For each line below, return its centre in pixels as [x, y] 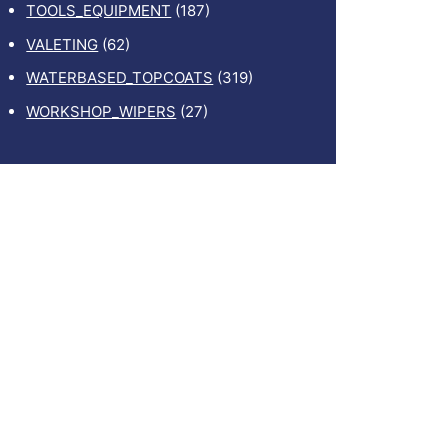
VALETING [62, 44]
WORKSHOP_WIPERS [101, 112]
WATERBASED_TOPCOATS [120, 78]
